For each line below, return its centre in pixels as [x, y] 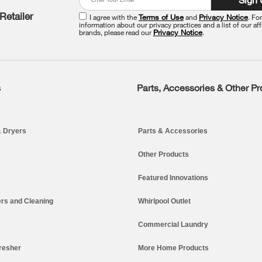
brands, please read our [116, 32]
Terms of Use [161, 17]
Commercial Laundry [173, 224]
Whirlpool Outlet [164, 201]
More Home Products [173, 248]
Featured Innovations [173, 177]
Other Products [163, 154]
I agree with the [114, 17]
